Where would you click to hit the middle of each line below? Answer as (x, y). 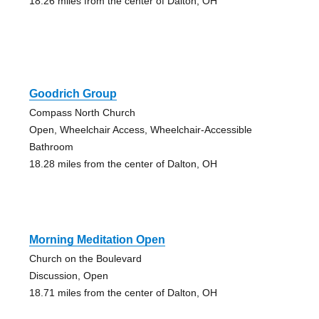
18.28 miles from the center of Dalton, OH (123, 163)
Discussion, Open (68, 275)
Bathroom (51, 146)
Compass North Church (82, 112)
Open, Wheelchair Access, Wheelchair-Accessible (140, 129)
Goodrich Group (73, 93)
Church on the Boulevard (85, 258)
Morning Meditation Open (97, 239)
